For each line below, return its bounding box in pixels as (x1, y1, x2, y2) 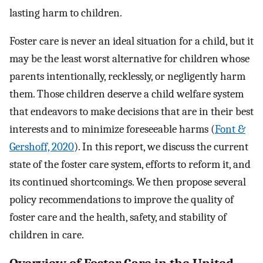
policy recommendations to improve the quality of (9, 193, 234, 207)
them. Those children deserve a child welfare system (9, 87, 244, 101)
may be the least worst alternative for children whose (9, 52, 249, 66)
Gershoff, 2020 (9, 140, 74, 154)
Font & (215, 123, 245, 136)
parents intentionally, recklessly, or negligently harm (9, 70, 245, 83)
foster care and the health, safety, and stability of (9, 211, 227, 224)
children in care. (9, 228, 84, 242)
